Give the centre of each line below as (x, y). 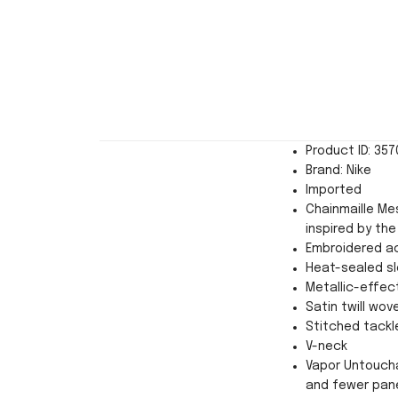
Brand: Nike (338, 170)
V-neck (326, 346)
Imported (334, 190)
